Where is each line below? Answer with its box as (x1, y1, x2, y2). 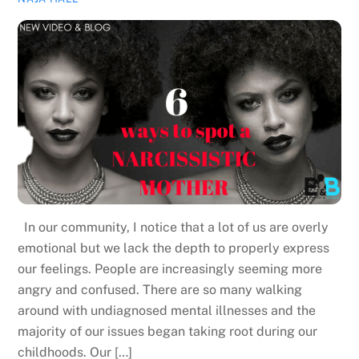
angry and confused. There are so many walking (18, 282, 303, 298)
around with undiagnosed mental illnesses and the (18, 303, 317, 319)
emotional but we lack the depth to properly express (18, 240, 330, 256)
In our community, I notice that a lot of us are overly (18, 220, 329, 236)
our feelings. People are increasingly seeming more (18, 261, 323, 277)
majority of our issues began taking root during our (18, 324, 318, 340)
